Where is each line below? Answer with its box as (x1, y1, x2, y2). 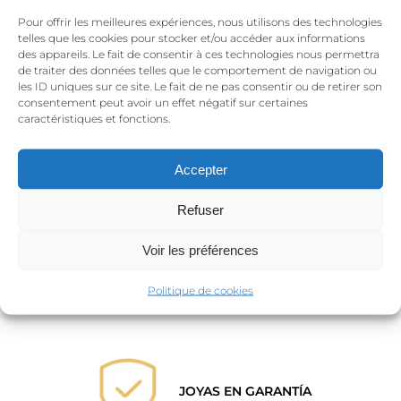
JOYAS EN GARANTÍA (179, 382, 311, 399)
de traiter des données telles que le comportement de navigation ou (18, 63, 377, 77)
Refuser (177, 201, 224, 217)
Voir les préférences (142, 242, 259, 257)
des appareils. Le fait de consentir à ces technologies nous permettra (18, 47, 380, 61)
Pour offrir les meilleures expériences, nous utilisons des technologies (18, 14, 382, 29)
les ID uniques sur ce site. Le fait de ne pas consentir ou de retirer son (18, 79, 382, 93)
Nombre (45, 12, 93, 25)
